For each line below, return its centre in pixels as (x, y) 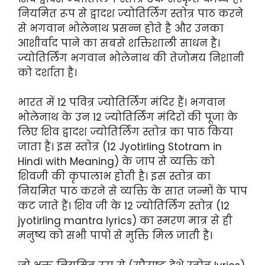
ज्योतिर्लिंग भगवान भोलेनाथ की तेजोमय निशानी (131, 58)
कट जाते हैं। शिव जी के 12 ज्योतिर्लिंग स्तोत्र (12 (124, 206)
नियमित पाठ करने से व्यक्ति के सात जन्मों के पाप (132, 191)
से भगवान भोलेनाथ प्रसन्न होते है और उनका (121, 28)
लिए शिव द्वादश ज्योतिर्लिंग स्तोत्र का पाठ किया (125, 132)
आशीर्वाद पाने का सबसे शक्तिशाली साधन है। (119, 43)
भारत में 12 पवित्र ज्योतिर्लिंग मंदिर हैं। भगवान (122, 103)
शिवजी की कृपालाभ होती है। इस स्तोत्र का (114, 177)
